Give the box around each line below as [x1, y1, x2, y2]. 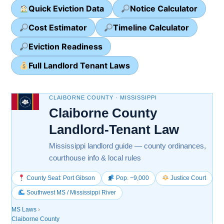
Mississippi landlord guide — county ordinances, [49, 141, 206, 150]
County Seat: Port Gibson [24, 174, 95, 181]
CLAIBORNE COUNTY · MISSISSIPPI [49, 94, 157, 100]
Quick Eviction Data [28, 3, 104, 13]
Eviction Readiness [28, 41, 103, 51]
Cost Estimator [28, 22, 87, 32]
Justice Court [168, 174, 206, 181]
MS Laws [11, 205, 36, 213]
